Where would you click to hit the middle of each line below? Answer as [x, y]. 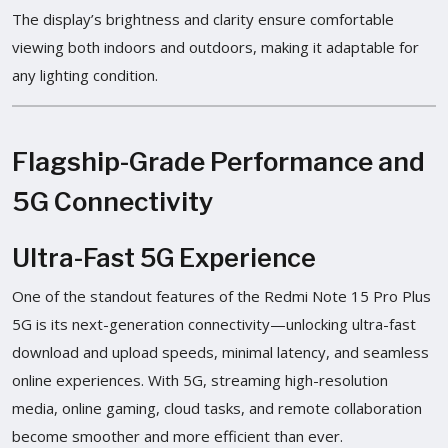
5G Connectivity [112, 201]
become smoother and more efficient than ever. [177, 435]
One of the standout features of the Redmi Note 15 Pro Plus [221, 295]
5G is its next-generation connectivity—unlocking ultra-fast [214, 323]
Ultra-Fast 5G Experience [164, 257]
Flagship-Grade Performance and [218, 161]
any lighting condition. [85, 74]
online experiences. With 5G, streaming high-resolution [200, 379]
